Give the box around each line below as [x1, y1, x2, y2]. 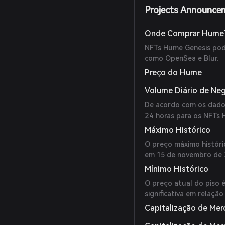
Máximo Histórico [145, 125, 211, 135]
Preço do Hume [145, 68, 202, 77]
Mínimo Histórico [145, 164, 209, 174]
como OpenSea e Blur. [145, 54, 219, 62]
